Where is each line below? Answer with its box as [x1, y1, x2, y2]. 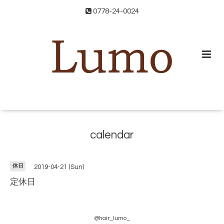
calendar [90, 129, 134, 141]
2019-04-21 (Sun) [33, 163, 84, 171]
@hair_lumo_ [94, 215, 130, 222]
